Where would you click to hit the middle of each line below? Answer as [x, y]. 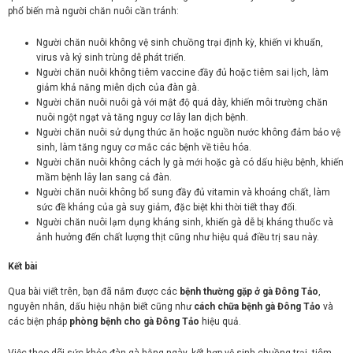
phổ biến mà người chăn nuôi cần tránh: [93, 11]
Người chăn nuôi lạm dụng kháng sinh [119, 222]
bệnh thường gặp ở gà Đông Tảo [249, 292]
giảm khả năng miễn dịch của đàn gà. [118, 87]
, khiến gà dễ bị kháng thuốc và [267, 222]
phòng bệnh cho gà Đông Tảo [134, 322]
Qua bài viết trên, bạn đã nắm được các [94, 292]
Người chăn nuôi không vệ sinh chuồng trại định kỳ [145, 42]
